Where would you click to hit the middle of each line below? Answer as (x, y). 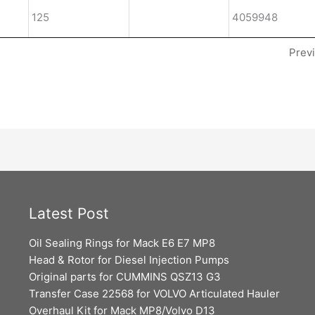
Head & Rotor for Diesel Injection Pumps (129, 259)
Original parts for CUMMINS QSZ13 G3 (124, 276)
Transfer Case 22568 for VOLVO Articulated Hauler (154, 293)
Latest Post (69, 213)
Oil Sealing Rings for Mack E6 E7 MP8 (122, 243)
